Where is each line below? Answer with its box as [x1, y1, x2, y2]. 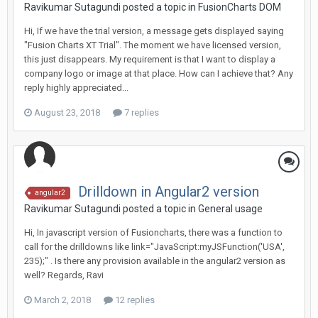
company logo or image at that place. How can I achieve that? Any [24, 68, 293, 79]
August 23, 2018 [34, 107, 100, 118]
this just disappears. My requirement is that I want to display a [24, 54, 275, 65]
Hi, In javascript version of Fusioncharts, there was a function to [24, 227, 283, 238]
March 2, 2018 [34, 295, 91, 305]
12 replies [113, 295, 155, 305]
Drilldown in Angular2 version [78, 183, 259, 200]
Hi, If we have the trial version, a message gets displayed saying [24, 26, 284, 36]
